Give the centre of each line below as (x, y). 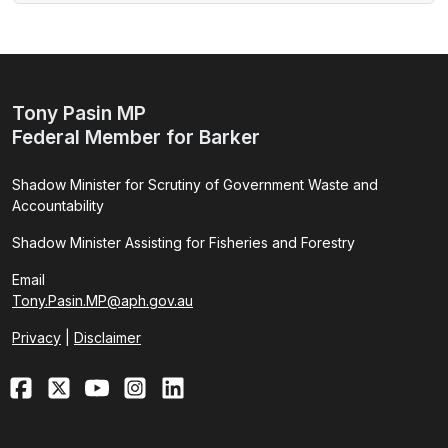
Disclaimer (107, 337)
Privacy (36, 337)
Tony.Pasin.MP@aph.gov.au (102, 300)
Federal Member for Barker (136, 137)
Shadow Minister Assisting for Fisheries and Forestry (183, 242)
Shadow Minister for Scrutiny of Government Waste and (195, 184)
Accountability (58, 205)
